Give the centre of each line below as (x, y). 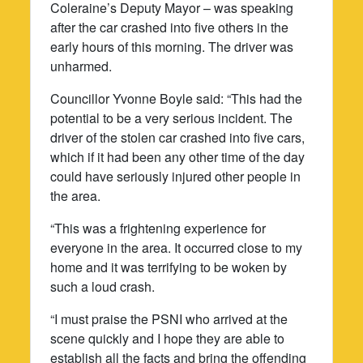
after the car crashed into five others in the (170, 27)
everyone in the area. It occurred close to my (177, 247)
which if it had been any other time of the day (178, 156)
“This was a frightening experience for (158, 228)
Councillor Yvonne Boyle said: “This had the (177, 98)
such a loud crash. (103, 286)
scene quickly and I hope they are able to (168, 338)
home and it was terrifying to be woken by (169, 267)
